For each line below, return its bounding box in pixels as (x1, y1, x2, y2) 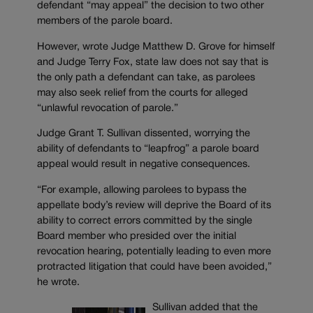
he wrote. (37, 277, 80, 287)
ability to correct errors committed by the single (37, 216, 252, 226)
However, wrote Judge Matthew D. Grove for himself (37, 42, 275, 52)
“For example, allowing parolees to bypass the (37, 185, 247, 195)
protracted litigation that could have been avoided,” (37, 262, 272, 272)
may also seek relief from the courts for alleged (37, 88, 248, 98)
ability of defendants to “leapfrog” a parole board (37, 145, 259, 154)
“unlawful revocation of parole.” (37, 103, 178, 113)
